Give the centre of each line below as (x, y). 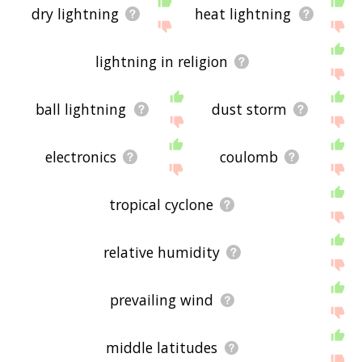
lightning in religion (161, 62)
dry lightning (75, 14)
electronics (80, 157)
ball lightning (81, 109)
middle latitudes (161, 348)
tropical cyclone (162, 205)
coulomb (248, 157)
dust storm (249, 109)
